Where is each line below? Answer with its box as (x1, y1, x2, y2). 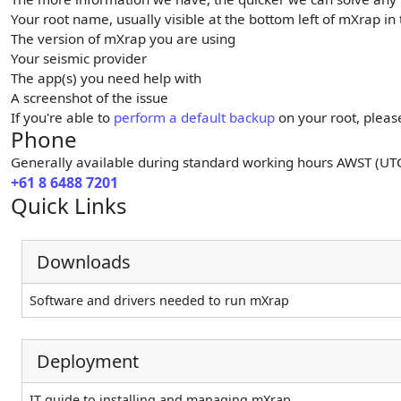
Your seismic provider (11, 49, 147, 68)
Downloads (37, 249, 131, 274)
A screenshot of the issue (11, 89, 168, 107)
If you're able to (11, 108, 114, 127)
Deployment (37, 348, 139, 373)
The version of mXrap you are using (11, 30, 235, 48)
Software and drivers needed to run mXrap (30, 292, 289, 310)
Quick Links (11, 191, 127, 221)
